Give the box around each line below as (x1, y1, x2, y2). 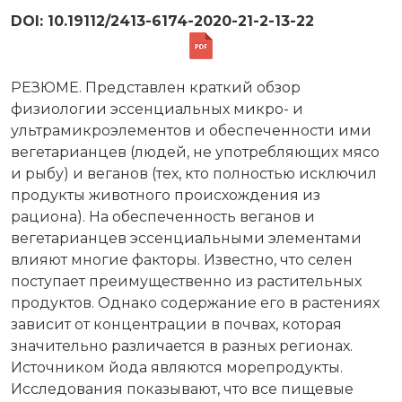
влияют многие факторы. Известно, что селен (11, 250, 353, 268)
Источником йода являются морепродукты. (11, 358, 343, 376)
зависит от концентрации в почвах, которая (11, 315, 342, 333)
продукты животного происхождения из (11, 186, 320, 204)
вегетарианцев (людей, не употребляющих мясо (11, 143, 380, 161)
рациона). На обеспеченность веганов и (11, 207, 315, 225)
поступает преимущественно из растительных (11, 272, 362, 290)
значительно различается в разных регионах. (11, 336, 353, 354)
